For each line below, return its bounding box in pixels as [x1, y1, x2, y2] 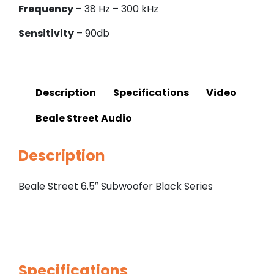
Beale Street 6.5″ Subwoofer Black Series [18, 179, 213, 193]
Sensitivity [18, 26, 74, 40]
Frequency [18, 2, 73, 16]
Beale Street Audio [35, 111, 132, 125]
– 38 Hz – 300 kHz [73, 2, 158, 16]
